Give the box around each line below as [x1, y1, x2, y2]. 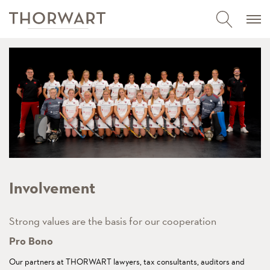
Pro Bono [9, 234, 53, 249]
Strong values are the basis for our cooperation [9, 214, 216, 228]
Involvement [9, 177, 95, 199]
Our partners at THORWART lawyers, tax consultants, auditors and [9, 256, 245, 268]
